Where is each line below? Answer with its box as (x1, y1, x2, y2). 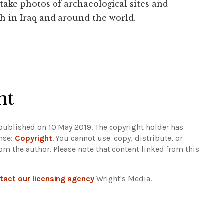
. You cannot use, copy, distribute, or (52, 133, 183, 143)
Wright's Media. (94, 174, 152, 184)
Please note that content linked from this (53, 144, 199, 154)
